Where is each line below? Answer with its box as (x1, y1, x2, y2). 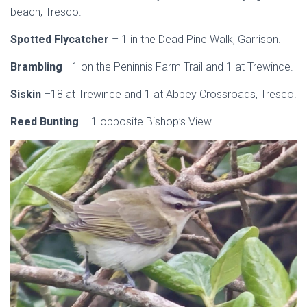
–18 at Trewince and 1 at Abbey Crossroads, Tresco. (44, 88, 297, 101)
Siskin (10, 88, 44, 101)
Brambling (10, 60, 65, 73)
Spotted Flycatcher (10, 33, 112, 46)
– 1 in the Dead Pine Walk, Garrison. (112, 33, 281, 46)
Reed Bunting (10, 115, 82, 128)
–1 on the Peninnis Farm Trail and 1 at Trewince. (65, 60, 293, 73)
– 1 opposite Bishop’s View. (82, 115, 214, 128)
